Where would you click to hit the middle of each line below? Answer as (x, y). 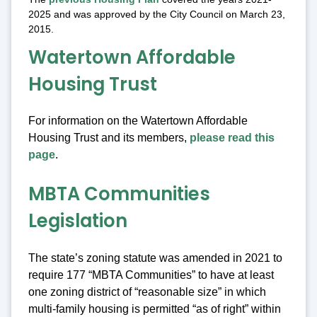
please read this (232, 138)
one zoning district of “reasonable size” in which (147, 292)
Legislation (78, 221)
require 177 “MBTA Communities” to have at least (151, 275)
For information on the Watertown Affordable (138, 121)
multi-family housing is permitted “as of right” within (155, 309)
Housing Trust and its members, (109, 138)
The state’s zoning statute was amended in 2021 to (155, 258)
